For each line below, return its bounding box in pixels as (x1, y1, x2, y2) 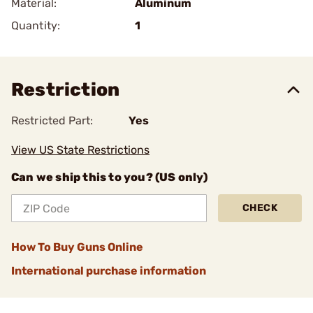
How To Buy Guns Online (11, 240, 143, 254)
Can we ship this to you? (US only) (11, 170, 208, 184)
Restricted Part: (11, 114, 94, 127)
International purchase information (11, 264, 206, 277)
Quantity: (11, 19, 60, 32)
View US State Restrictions (11, 143, 150, 156)
